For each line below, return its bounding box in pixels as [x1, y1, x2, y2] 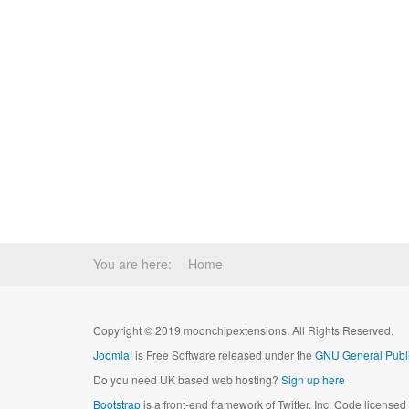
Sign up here [281, 372, 345, 387]
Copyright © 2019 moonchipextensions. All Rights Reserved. [93, 322, 393, 338]
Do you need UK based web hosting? [93, 372, 281, 387]
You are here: [93, 255, 179, 273]
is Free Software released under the [132, 347, 315, 362]
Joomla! [93, 347, 132, 362]
